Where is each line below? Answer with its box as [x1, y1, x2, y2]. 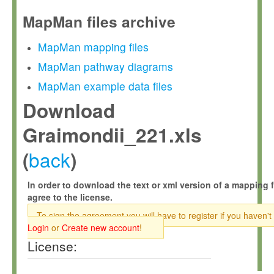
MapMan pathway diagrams [38, 59, 173, 74]
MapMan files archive [23, 10, 176, 32]
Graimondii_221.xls [23, 121, 202, 149]
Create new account [62, 221, 139, 234]
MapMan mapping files [38, 39, 149, 54]
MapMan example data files [38, 78, 172, 94]
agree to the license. [28, 191, 113, 203]
